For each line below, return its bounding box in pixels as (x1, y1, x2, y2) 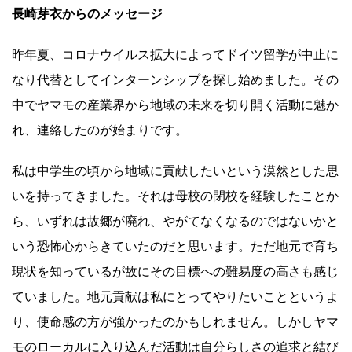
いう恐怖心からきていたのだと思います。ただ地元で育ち (12, 240, 339, 254)
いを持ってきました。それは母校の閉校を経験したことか (12, 189, 339, 203)
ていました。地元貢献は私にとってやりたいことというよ (12, 290, 339, 304)
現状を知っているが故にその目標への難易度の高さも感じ (12, 265, 339, 279)
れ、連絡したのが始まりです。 (12, 123, 188, 137)
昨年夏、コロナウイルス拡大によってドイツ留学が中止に (12, 48, 339, 62)
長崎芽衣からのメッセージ (12, 7, 163, 21)
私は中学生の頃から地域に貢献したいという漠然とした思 (12, 164, 339, 178)
